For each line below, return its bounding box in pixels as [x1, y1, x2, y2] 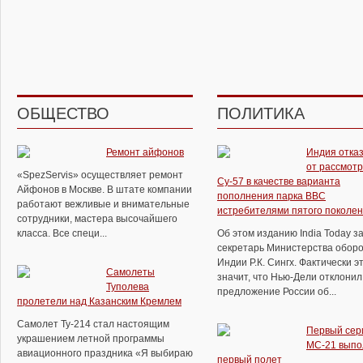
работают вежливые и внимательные [17, 199, 190, 210]
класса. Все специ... [17, 228, 107, 239]
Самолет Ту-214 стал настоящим [17, 318, 169, 330]
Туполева [106, 281, 149, 293]
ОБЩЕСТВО [17, 105, 109, 122]
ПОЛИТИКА [217, 105, 305, 122]
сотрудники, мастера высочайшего [17, 213, 177, 224]
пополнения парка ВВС [217, 190, 326, 202]
